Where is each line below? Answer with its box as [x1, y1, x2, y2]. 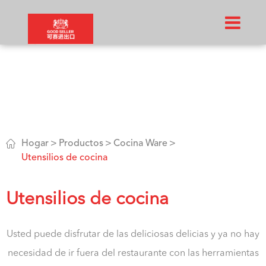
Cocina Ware [113, 139, 167, 148]
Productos [59, 139, 103, 148]
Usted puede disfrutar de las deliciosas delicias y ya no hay [7, 230, 259, 239]
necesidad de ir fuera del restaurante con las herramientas [7, 249, 259, 258]
